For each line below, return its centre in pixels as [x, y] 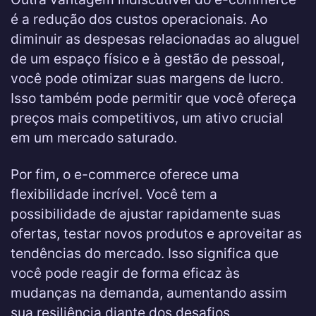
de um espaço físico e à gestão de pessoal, [147, 59]
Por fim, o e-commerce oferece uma [125, 174]
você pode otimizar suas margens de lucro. [147, 78]
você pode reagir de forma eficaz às [125, 273]
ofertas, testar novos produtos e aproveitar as [156, 233]
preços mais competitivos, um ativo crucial [147, 118]
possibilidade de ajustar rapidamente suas [146, 214]
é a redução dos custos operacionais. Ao [139, 19]
